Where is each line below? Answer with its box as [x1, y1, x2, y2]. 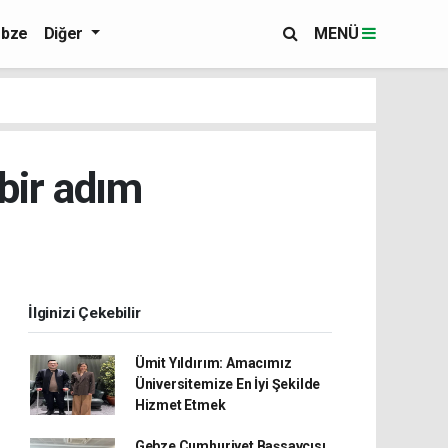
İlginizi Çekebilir [28, 304, 141, 322]
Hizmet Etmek [134, 397, 226, 413]
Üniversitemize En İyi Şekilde [134, 376, 321, 392]
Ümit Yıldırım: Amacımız [134, 355, 292, 371]
